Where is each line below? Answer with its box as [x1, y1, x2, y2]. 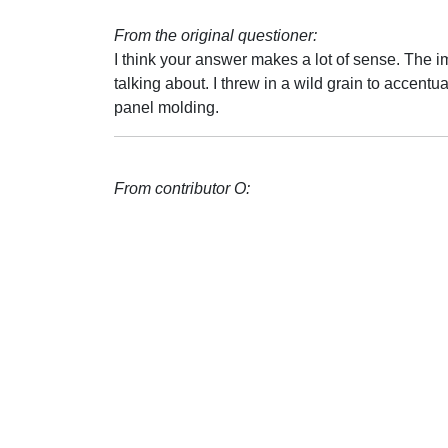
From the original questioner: [114, 27, 317, 44]
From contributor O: [114, 180, 250, 197]
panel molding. [114, 99, 219, 116]
